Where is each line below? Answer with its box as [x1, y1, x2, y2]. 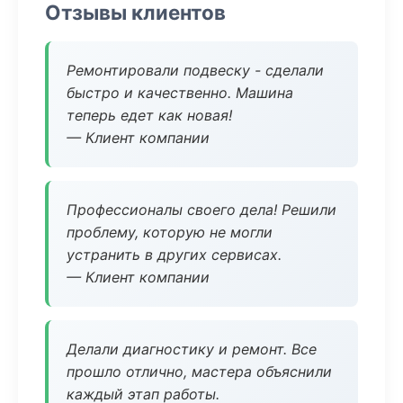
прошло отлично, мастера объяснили [67, 363, 332, 381]
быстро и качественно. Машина [67, 84, 293, 102]
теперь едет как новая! [67, 106, 232, 124]
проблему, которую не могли [67, 223, 273, 241]
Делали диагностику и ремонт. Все [67, 340, 317, 358]
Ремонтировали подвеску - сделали [67, 61, 324, 79]
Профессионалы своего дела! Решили [67, 201, 336, 219]
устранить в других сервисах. [67, 246, 282, 264]
